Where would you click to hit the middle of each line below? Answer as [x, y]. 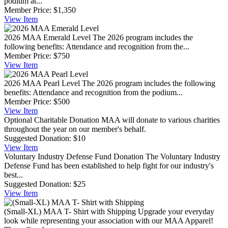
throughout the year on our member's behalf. [75, 129]
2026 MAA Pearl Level [42, 83]
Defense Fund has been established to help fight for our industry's [109, 165]
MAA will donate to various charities [161, 120]
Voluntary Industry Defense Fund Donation [74, 156]
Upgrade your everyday [176, 211]
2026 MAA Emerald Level [47, 37]
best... [13, 175]
